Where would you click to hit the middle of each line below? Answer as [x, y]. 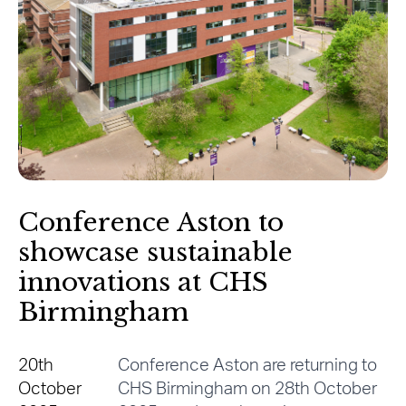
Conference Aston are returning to [247, 366]
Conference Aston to [151, 223]
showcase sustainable [155, 253]
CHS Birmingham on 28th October [247, 390]
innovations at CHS [143, 283]
